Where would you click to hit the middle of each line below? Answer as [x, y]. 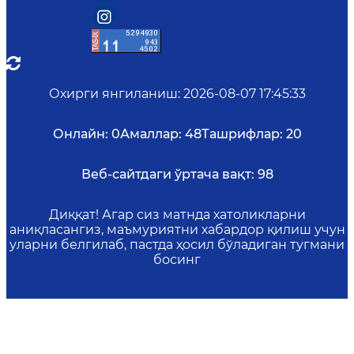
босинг [177, 259]
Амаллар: [151, 134]
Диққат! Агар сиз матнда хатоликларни [177, 214]
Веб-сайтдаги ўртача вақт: [168, 174]
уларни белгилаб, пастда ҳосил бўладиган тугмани [177, 244]
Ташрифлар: [242, 134]
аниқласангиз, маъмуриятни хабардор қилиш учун [177, 229]
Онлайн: [80, 134]
